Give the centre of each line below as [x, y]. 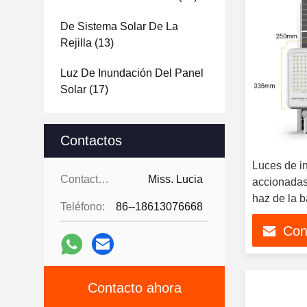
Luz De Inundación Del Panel [132, 73]
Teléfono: [83, 207]
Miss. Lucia [175, 179]
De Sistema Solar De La [119, 26]
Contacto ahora [134, 288]
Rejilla [76, 43]
